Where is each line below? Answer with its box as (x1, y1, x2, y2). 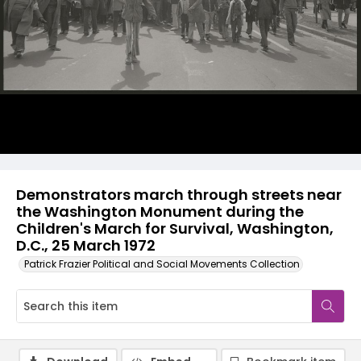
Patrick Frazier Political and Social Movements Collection (24, 257, 300, 271)
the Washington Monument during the (16, 201, 304, 222)
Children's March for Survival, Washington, (16, 218, 334, 239)
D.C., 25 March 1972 (16, 235, 156, 255)
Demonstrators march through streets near (16, 185, 342, 205)
